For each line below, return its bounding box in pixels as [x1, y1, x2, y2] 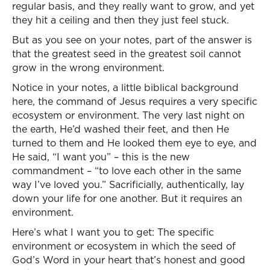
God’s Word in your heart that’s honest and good [12, 253, 245, 266]
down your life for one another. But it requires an [12, 192, 242, 205]
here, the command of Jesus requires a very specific [12, 95, 257, 108]
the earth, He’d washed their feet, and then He [12, 122, 229, 136]
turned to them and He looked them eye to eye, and [12, 136, 257, 149]
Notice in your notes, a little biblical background [12, 81, 239, 94]
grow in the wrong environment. [12, 61, 165, 74]
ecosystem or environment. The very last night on [12, 108, 245, 122]
